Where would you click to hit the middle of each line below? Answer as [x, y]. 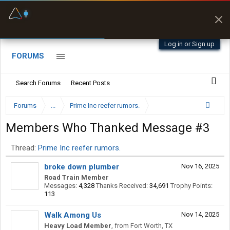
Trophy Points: [191, 186]
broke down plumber [82, 167]
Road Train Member [76, 177]
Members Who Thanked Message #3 [108, 128]
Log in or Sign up [189, 44]
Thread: [23, 148]
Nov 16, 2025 [200, 166]
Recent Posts [90, 83]
